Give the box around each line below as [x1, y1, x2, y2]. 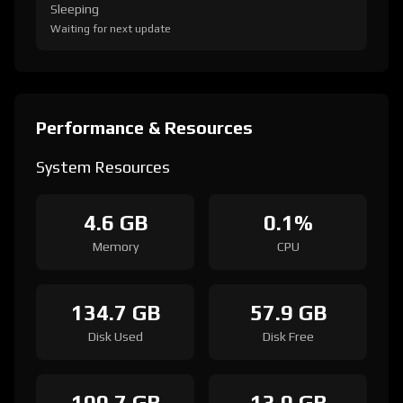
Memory [92, 239, 139, 254]
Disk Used [87, 329, 143, 344]
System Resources [36, 157, 170, 176]
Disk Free [262, 329, 314, 344]
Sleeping [50, 2, 99, 16]
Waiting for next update [50, 22, 171, 35]
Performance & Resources [36, 117, 253, 138]
